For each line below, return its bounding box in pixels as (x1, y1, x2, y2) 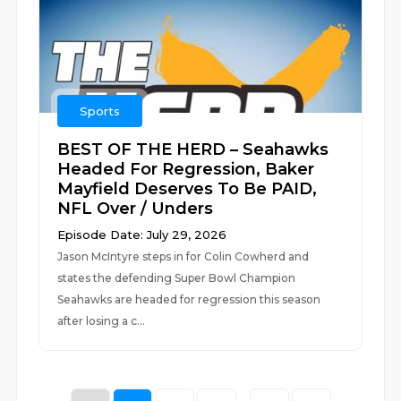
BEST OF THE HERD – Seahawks (57, 140, 329, 159)
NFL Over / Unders (57, 199, 214, 218)
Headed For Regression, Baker (57, 159, 315, 179)
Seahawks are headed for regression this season (57, 293, 321, 306)
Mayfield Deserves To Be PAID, (57, 179, 318, 199)
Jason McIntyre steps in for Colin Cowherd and (57, 250, 310, 263)
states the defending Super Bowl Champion (57, 271, 296, 285)
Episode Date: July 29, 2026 (57, 227, 227, 242)
